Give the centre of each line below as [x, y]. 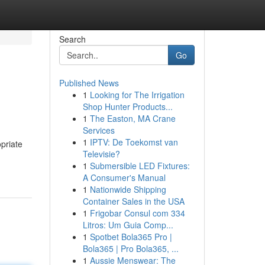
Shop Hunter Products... [127, 106]
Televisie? [101, 154]
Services [98, 130]
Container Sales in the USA [133, 201]
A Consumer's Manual [124, 177]
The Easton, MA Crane [132, 118]
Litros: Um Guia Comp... [128, 225]
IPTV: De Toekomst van [134, 142]
